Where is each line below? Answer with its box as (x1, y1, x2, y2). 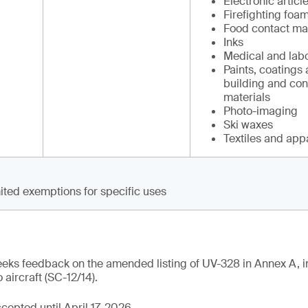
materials (223, 90, 270, 104)
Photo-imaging (223, 104, 298, 118)
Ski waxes (223, 118, 273, 132)
